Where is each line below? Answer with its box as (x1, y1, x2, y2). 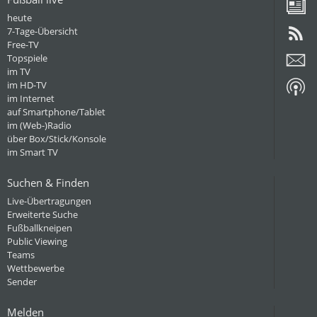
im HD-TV (7, 79, 47, 91)
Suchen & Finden (7, 175, 89, 190)
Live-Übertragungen (7, 195, 91, 207)
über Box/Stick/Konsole (7, 132, 106, 145)
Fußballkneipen (7, 221, 72, 234)
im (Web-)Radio (7, 119, 71, 132)
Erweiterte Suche (7, 208, 78, 221)
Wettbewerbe (7, 262, 64, 275)
